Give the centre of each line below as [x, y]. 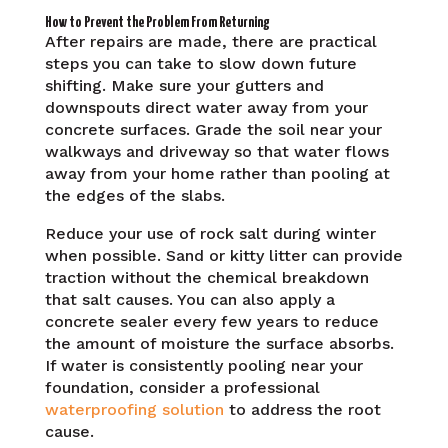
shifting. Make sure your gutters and [184, 85]
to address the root [302, 409]
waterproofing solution [134, 409]
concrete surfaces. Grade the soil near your [213, 129]
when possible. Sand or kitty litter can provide [223, 255]
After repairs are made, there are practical [210, 41]
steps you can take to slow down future [200, 63]
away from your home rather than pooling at [217, 173]
